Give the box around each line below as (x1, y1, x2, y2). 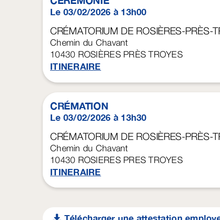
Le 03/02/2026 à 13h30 (50, 111, 147, 123)
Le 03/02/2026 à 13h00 (50, 6, 147, 18)
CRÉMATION (50, 99, 109, 111)
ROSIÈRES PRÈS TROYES (78, 49, 183, 60)
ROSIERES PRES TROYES (78, 154, 183, 165)
